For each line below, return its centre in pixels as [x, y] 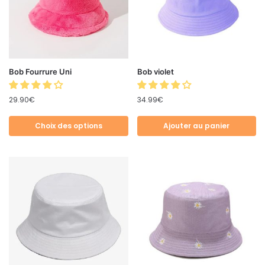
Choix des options [68, 126]
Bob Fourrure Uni [40, 72]
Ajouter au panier [197, 126]
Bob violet [155, 72]
